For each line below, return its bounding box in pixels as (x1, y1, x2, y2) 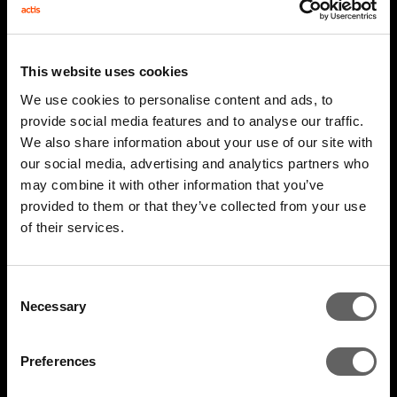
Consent (6, 280, 56, 296)
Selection (6, 301, 60, 317)
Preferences (20, 353, 97, 369)
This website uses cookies (20, 64, 189, 79)
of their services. (20, 219, 124, 235)
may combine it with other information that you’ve (20, 176, 324, 192)
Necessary (20, 298, 86, 314)
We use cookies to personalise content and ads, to (20, 91, 333, 107)
